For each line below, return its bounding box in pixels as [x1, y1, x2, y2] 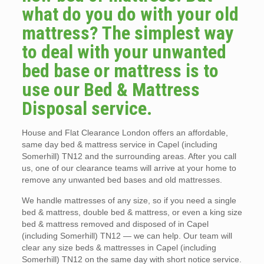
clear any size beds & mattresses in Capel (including [21, 243, 216, 252]
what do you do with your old [21, 3, 239, 25]
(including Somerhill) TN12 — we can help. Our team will [21, 231, 232, 240]
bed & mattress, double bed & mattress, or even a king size [21, 207, 242, 217]
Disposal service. [21, 97, 152, 120]
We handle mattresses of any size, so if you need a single [21, 196, 236, 205]
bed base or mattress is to [21, 60, 219, 82]
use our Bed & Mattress [21, 78, 200, 101]
